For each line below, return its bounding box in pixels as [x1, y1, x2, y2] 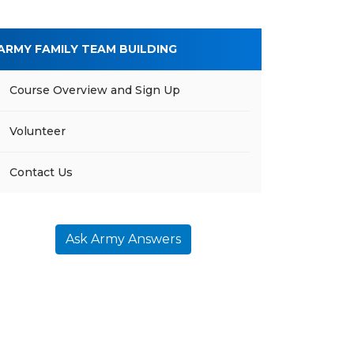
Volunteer [9, 124, 66, 138]
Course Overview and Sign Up [9, 83, 180, 97]
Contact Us [9, 165, 73, 179]
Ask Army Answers [66, 232, 181, 247]
